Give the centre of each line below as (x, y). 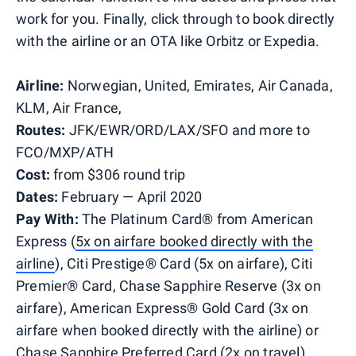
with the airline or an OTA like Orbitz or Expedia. (168, 41)
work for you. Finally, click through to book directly (176, 18)
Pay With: (49, 219)
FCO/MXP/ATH (65, 152)
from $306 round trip (118, 174)
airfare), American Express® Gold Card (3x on (162, 308)
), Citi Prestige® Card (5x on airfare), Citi (184, 263)
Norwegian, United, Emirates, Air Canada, (200, 85)
